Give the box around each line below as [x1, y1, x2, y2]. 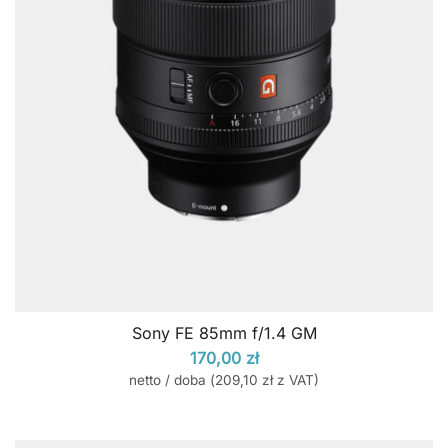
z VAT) [273, 371, 319, 388]
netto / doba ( [129, 371, 215, 388]
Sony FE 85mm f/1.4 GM [131, 322, 317, 343]
